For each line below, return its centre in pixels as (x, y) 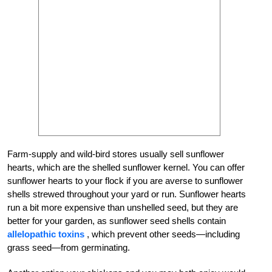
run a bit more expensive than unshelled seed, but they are (123, 208)
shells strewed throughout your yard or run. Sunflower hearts (127, 194)
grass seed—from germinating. (71, 248)
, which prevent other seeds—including (162, 234)
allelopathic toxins (46, 234)
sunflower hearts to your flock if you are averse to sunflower (125, 181)
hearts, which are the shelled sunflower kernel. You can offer (126, 168)
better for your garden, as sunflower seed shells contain (117, 221)
